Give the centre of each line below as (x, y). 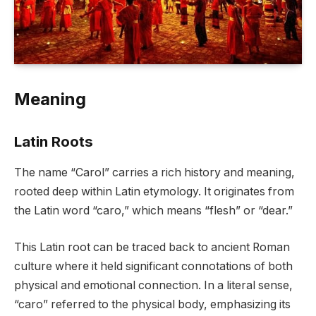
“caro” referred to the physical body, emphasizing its (152, 304)
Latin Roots (54, 141)
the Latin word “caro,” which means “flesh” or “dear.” (153, 211)
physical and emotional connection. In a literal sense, (153, 285)
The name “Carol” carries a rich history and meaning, (154, 173)
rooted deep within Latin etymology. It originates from (154, 192)
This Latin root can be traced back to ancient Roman (152, 247)
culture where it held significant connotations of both (153, 266)
